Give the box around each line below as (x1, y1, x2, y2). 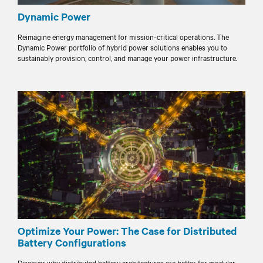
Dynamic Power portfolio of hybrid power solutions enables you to (18, 42, 227, 52)
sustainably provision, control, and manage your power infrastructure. (18, 52, 237, 63)
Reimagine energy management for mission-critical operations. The (18, 31, 229, 42)
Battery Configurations (18, 235, 126, 250)
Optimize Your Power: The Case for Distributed (18, 224, 237, 238)
